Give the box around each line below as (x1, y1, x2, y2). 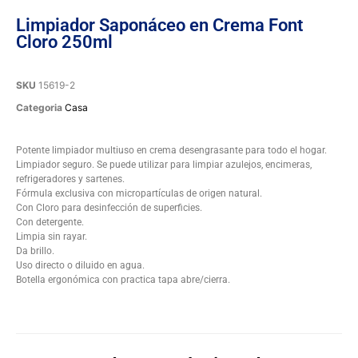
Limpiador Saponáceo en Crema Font (16, 14, 303, 35)
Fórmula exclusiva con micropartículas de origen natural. (16, 187, 262, 199)
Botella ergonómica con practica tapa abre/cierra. (16, 273, 230, 285)
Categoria (16, 101, 62, 113)
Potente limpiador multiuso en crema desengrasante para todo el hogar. (16, 144, 327, 156)
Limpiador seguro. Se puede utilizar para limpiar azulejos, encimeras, (16, 158, 312, 170)
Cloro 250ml (16, 31, 113, 52)
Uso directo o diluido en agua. (16, 259, 145, 271)
